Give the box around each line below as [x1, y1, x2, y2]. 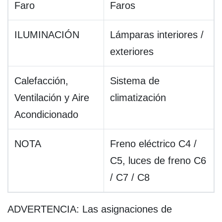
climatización [110, 92, 166, 104]
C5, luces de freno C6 [110, 155, 206, 166]
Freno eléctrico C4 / [110, 138, 197, 150]
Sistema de [110, 75, 160, 87]
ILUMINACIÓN [14, 29, 79, 41]
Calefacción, [14, 75, 68, 87]
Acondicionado [14, 109, 78, 120]
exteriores [110, 46, 154, 57]
